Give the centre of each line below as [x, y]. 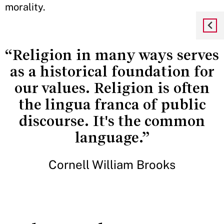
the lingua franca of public [112, 104]
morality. [25, 7]
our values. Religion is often [112, 88]
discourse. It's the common [112, 121]
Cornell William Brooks [112, 164]
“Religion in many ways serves [112, 55]
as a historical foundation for [112, 71]
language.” [112, 137]
